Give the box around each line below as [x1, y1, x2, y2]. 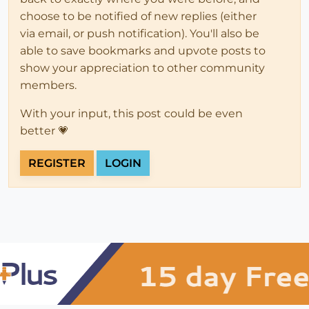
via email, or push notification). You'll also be [20, 26, 259, 40]
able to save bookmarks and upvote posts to [20, 43, 266, 57]
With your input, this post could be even [20, 106, 243, 120]
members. [20, 78, 77, 92]
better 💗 [20, 123, 69, 137]
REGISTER [28, 156, 86, 170]
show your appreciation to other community [20, 61, 265, 74]
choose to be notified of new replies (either [20, 9, 257, 23]
